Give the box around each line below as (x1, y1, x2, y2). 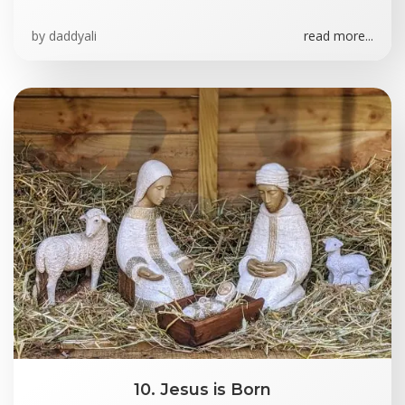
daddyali (49, 27, 97, 44)
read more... (304, 27, 373, 44)
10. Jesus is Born (134, 380, 271, 399)
